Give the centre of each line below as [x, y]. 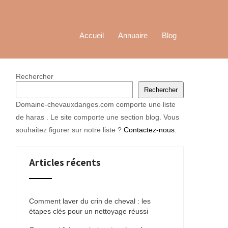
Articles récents [65, 162]
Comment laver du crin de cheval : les [90, 201]
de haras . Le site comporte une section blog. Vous [97, 117]
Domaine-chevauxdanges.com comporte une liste [96, 104]
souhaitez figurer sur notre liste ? [70, 130]
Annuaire [133, 35]
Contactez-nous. [150, 130]
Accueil [92, 35]
